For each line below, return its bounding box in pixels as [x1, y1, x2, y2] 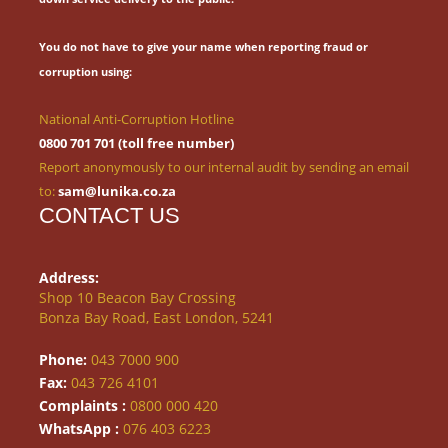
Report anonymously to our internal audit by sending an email [39, 158, 409, 177]
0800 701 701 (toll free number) [39, 134, 234, 153]
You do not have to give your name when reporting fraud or [39, 40, 368, 55]
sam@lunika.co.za [58, 182, 176, 201]
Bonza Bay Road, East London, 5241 [39, 308, 274, 328]
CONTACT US [39, 203, 180, 229]
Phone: [39, 350, 91, 370]
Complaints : [39, 396, 130, 416]
